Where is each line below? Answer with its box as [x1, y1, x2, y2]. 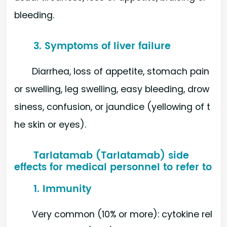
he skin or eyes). [14, 118, 86, 131]
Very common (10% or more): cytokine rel [32, 208, 213, 221]
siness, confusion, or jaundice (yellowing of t [14, 100, 210, 113]
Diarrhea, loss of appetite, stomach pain [32, 65, 210, 78]
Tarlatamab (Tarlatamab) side [33, 147, 190, 164]
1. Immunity [33, 181, 92, 198]
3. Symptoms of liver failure [33, 38, 171, 54]
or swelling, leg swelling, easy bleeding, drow [14, 83, 209, 95]
